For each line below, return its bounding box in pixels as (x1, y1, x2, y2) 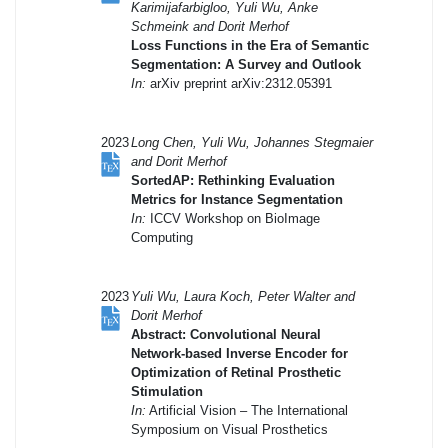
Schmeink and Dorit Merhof (131, 18, 289, 34)
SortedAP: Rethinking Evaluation (131, 172, 335, 188)
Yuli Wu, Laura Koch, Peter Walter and (131, 288, 355, 304)
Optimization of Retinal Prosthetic (131, 364, 341, 380)
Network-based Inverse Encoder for (131, 345, 348, 361)
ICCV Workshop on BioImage (146, 210, 320, 226)
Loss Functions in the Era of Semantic (131, 37, 369, 53)
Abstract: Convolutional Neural (131, 326, 321, 342)
